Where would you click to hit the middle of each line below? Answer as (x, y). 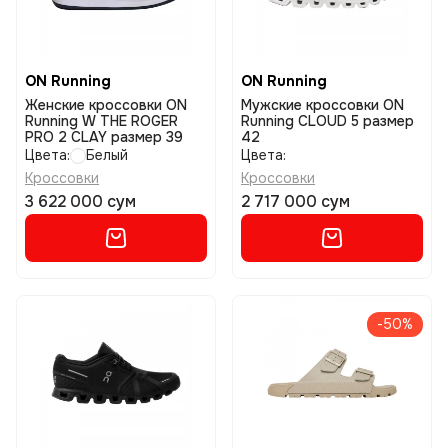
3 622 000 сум (80, 201)
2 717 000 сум (295, 201)
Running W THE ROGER (101, 121)
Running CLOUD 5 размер (327, 121)
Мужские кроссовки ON (273, 105)
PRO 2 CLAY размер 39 (104, 137)
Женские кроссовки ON (57, 105)
